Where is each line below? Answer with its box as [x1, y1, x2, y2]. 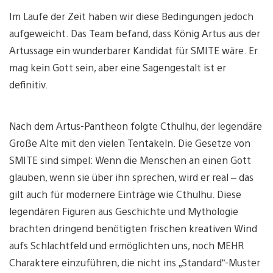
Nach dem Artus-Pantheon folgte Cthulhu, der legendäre [9, 119, 262, 132]
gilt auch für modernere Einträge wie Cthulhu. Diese [9, 187, 241, 200]
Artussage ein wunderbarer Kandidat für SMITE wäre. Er [9, 43, 258, 57]
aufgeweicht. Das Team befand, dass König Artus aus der [9, 26, 260, 40]
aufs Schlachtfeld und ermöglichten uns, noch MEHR [9, 238, 244, 252]
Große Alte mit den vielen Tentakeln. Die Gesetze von [9, 136, 250, 149]
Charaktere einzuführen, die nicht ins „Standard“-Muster [9, 255, 260, 269]
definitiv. [9, 77, 48, 91]
